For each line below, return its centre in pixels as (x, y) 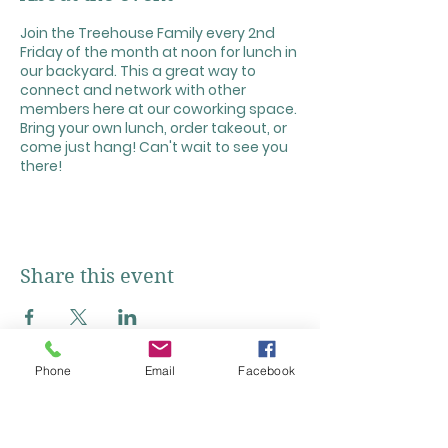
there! (41, 166)
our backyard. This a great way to (138, 71)
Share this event (97, 276)
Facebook (266, 370)
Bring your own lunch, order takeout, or (153, 128)
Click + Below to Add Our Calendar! (160, 390)
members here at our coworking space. (158, 109)
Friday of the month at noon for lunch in (158, 52)
